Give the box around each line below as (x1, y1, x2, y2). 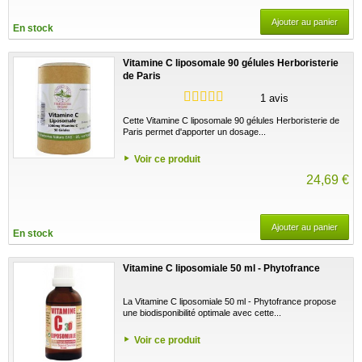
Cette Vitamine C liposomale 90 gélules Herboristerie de (123, 115, 339, 125)
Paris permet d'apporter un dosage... (123, 126, 266, 137)
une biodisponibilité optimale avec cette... (123, 307, 281, 318)
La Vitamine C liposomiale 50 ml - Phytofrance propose (123, 296, 336, 306)
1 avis (260, 91, 288, 104)
